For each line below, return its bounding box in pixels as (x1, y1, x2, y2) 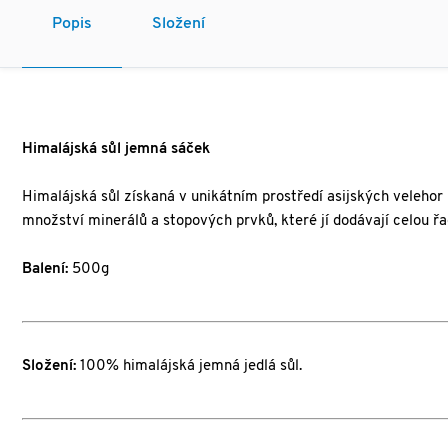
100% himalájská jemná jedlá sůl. (76, 358, 302, 374)
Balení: (22, 262, 72, 277)
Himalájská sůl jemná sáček (22, 142, 210, 157)
